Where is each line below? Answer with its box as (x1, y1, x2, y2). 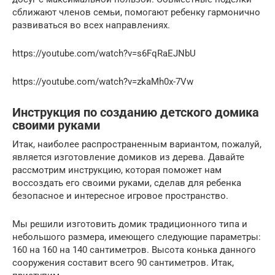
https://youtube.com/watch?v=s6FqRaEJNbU (12, 47, 196, 59)
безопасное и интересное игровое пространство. (12, 190, 228, 201)
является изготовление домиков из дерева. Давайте (12, 151, 244, 163)
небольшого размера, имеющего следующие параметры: (12, 231, 261, 242)
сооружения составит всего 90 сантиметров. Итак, (12, 257, 234, 268)
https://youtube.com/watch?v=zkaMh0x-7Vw (12, 76, 193, 87)
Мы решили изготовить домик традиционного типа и (12, 218, 247, 230)
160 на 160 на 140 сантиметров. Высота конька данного (12, 244, 256, 255)
